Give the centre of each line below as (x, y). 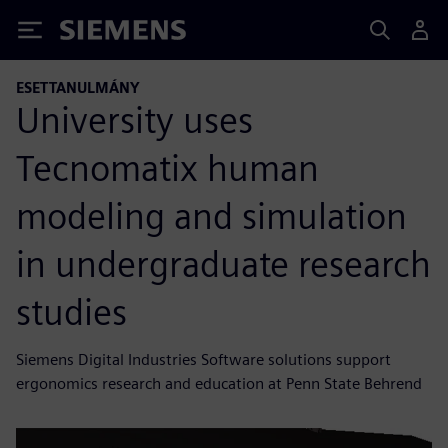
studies (71, 311)
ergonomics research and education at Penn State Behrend (219, 383)
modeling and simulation (211, 215)
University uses (134, 119)
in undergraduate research (223, 263)
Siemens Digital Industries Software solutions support (203, 359)
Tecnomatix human (167, 167)
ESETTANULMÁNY (78, 87)
